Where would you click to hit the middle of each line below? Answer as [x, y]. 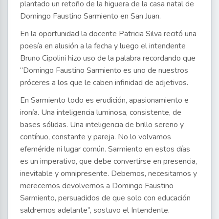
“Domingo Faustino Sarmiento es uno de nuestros [104, 70]
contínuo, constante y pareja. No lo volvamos [96, 137]
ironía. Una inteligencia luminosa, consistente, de [101, 112]
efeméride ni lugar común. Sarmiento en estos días [105, 149]
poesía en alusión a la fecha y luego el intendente [103, 46]
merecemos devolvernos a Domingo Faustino [97, 186]
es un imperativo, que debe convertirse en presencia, [109, 161]
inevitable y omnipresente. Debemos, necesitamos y [109, 173]
